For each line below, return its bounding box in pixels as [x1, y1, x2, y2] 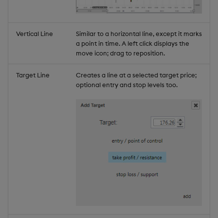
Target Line [16, 71, 50, 79]
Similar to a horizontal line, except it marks [76, 29, 202, 37]
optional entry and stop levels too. [76, 80, 178, 89]
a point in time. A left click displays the [76, 39, 189, 47]
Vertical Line [16, 29, 53, 37]
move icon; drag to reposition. [76, 49, 165, 57]
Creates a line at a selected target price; [76, 71, 197, 79]
